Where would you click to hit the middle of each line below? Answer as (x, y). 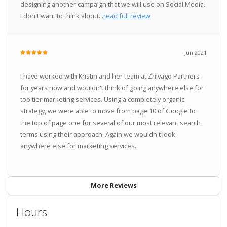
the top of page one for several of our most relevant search (110, 122)
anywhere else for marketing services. (78, 146)
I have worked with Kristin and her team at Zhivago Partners (110, 76)
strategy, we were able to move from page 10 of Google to (108, 111)
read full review (127, 16)
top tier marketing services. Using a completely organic (102, 99)
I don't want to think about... (62, 16)
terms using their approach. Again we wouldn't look (98, 134)
